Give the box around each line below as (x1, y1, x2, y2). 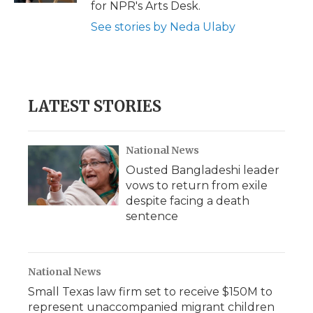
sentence (126, 210, 178, 224)
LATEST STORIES (28, 96, 161, 117)
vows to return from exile (126, 179, 268, 193)
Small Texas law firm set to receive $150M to (28, 285, 272, 299)
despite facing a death (126, 194, 249, 208)
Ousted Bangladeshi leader (126, 163, 279, 177)
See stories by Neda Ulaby (91, 20, 235, 34)
